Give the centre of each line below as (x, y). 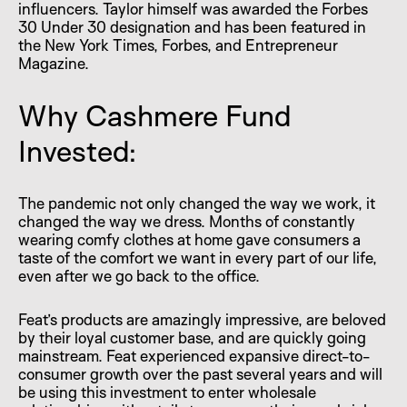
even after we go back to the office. (139, 275)
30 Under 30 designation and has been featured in (192, 26)
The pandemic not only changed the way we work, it (197, 203)
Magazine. (54, 63)
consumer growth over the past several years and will (200, 373)
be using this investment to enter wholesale (167, 392)
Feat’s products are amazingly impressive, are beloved (202, 319)
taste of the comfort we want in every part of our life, (198, 257)
